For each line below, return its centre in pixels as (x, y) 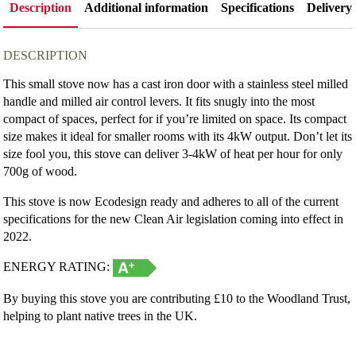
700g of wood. (41, 171)
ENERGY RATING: (58, 266)
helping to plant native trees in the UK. (101, 315)
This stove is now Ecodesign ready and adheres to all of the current (171, 201)
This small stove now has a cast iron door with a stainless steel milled (176, 83)
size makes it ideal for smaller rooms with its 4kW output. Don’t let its (178, 136)
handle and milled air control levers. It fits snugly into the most (159, 101)
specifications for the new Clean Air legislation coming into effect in (174, 219)
